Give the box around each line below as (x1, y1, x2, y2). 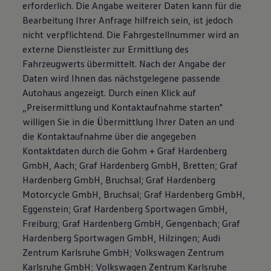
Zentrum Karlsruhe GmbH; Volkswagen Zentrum (22, 246, 224, 258)
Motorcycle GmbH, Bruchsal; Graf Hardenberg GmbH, (22, 188, 246, 200)
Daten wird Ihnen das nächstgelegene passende (22, 72, 221, 84)
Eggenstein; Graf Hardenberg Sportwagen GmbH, (22, 203, 228, 215)
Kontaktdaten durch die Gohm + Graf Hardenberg (22, 145, 227, 157)
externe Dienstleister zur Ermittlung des (22, 43, 189, 55)
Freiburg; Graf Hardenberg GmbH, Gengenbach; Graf (22, 217, 241, 229)
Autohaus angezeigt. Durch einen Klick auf (22, 87, 197, 99)
